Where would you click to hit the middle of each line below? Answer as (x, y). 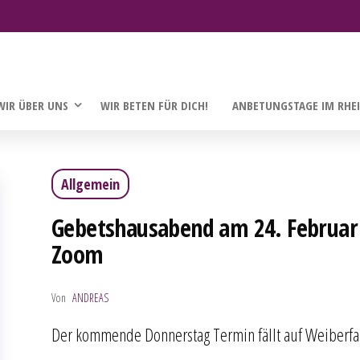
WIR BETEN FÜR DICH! (154, 105)
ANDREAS (90, 298)
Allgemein (90, 184)
